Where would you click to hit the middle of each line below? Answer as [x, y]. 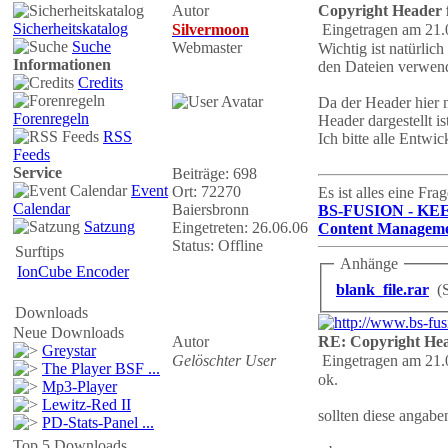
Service [37, 172]
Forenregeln [51, 118]
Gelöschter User [224, 360]
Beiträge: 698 [214, 173]
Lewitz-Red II [86, 404]
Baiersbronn [210, 209]
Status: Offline [217, 245]
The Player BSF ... [101, 368]
